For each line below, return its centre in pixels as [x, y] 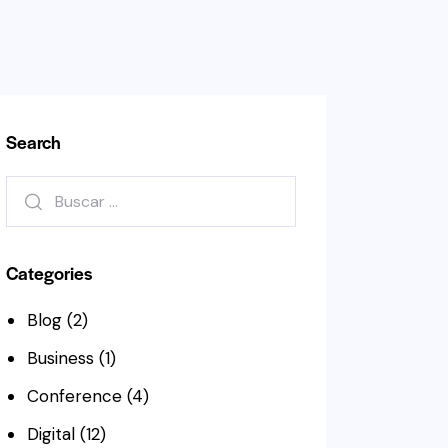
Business [60, 357]
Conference [74, 395]
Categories [49, 272]
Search [34, 142]
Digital [50, 433]
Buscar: [35, 189]
